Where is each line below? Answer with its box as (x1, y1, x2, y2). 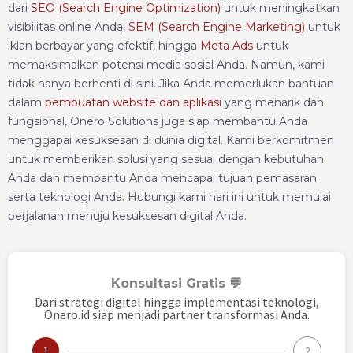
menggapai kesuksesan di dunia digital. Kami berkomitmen (8, 133, 334, 147)
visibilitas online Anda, (8, 20, 128, 34)
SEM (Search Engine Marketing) (128, 20, 305, 34)
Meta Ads (200, 39, 253, 53)
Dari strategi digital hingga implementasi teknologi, (34, 294, 319, 310)
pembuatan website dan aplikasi (45, 95, 221, 110)
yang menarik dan (221, 95, 324, 110)
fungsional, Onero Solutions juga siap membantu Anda (8, 114, 307, 128)
